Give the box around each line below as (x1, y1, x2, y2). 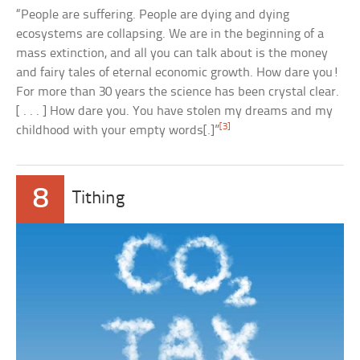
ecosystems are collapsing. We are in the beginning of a (16, 27, 325, 41)
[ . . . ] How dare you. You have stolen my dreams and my (16, 104, 333, 118)
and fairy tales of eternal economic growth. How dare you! (16, 65, 340, 80)
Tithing (72, 189, 125, 208)
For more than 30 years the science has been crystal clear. (16, 84, 340, 99)
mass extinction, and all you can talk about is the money (16, 46, 329, 60)
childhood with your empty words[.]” (16, 123, 220, 137)
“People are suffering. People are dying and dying (16, 7, 290, 22)
